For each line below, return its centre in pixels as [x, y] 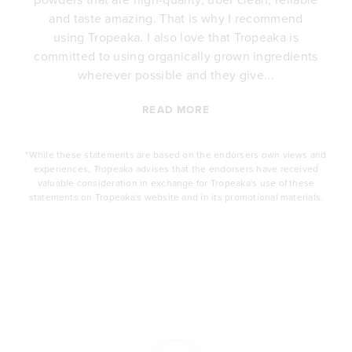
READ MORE [176, 110]
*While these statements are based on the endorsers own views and [176, 154]
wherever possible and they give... [176, 74]
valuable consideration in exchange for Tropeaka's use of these [176, 182]
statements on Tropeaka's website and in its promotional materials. [176, 196]
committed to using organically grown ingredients [176, 55]
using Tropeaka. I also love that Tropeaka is [176, 37]
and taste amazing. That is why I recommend [176, 18]
